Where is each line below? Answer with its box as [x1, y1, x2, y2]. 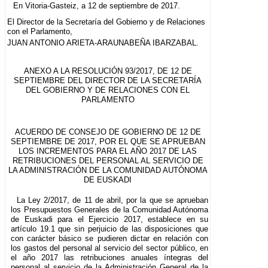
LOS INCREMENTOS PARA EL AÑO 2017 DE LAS [19, 146, 197, 156]
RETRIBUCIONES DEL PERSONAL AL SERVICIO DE [12, 156, 203, 165]
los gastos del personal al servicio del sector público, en [11, 243, 209, 252]
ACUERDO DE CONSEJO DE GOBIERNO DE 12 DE [14, 127, 201, 136]
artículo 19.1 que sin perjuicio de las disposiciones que [11, 224, 209, 233]
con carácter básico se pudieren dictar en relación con [11, 233, 209, 243]
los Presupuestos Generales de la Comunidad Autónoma [11, 205, 209, 214]
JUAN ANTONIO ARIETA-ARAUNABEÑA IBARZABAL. [7, 38, 199, 47]
